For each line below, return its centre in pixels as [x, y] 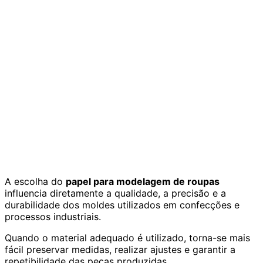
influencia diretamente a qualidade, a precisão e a [115, 193]
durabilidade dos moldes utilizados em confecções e [122, 205]
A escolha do [35, 181]
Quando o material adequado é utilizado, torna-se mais [127, 237]
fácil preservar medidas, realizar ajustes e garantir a [120, 249]
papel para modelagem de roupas [143, 181]
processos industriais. [54, 216]
